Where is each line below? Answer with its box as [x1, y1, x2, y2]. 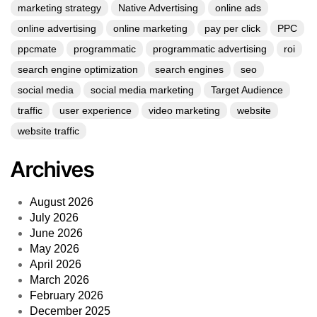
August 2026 [30, 196, 94, 209]
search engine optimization [18, 64, 138, 76]
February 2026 [30, 289, 104, 302]
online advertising [18, 23, 96, 35]
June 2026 [30, 227, 83, 240]
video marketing [149, 105, 220, 117]
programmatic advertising [153, 43, 267, 55]
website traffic [18, 125, 79, 137]
